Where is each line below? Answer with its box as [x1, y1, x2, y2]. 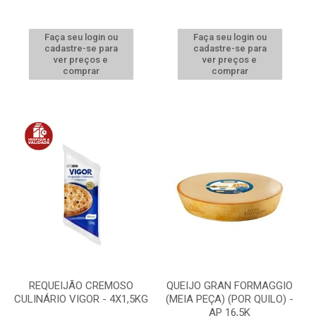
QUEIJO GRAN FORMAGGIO [166, 279, 293, 292]
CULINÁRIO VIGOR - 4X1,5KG [13, 293, 148, 305]
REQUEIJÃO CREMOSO [28, 279, 133, 292]
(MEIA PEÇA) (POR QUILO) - [166, 293, 293, 305]
